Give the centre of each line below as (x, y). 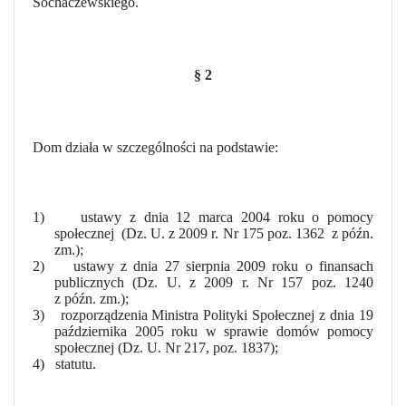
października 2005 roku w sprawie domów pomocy (214, 331)
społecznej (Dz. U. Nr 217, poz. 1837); (166, 347)
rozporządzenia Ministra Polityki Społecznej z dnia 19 (217, 314)
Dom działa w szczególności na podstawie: (155, 147)
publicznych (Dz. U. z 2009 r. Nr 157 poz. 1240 (214, 282)
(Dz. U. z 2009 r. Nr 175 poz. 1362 (223, 233)
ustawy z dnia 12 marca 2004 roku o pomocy (227, 217)
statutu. (76, 363)
